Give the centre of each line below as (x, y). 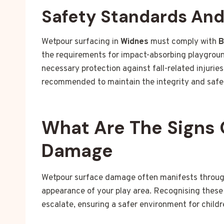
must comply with (183, 42)
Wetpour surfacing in (81, 42)
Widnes (134, 42)
